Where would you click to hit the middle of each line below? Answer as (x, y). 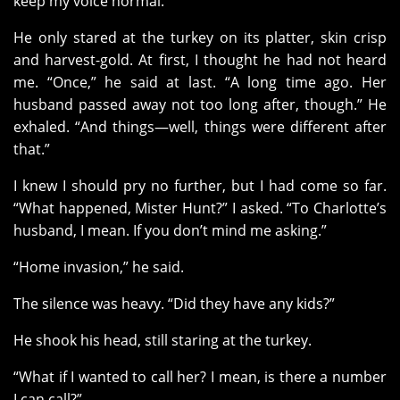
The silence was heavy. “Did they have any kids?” (174, 304)
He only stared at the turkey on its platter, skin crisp (200, 38)
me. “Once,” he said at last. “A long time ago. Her (200, 83)
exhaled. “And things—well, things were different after (200, 127)
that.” (32, 150)
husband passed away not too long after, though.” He (200, 105)
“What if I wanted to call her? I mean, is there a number (200, 377)
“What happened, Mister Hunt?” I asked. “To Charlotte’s (200, 208)
